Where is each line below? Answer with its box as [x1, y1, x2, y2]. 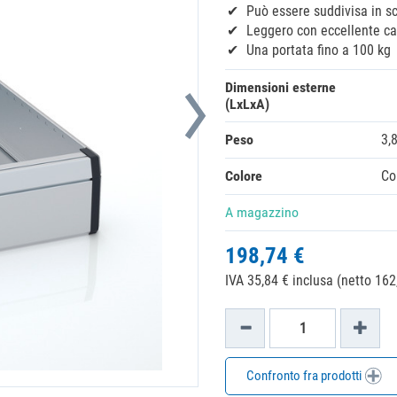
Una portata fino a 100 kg [246, 42, 391, 58]
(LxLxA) [225, 96, 269, 113]
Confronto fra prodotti [245, 368, 364, 384]
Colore [225, 167, 262, 184]
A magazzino [225, 204, 299, 221]
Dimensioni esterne [225, 79, 336, 96]
